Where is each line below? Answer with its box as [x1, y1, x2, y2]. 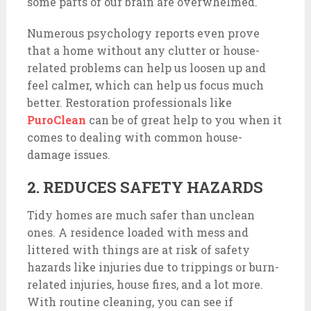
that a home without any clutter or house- [26, 43, 260, 58]
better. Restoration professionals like [26, 95, 232, 110]
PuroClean [26, 112, 86, 127]
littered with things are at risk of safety [26, 242, 250, 257]
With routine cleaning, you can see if [26, 294, 233, 309]
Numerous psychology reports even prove [26, 26, 260, 40]
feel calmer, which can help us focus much [26, 78, 264, 92]
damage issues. [26, 147, 110, 162]
